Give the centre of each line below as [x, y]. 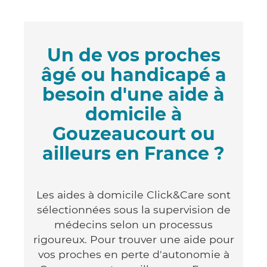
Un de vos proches [133, 55]
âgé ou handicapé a [133, 74]
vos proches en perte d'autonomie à [133, 254]
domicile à [133, 114]
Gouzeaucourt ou [133, 133]
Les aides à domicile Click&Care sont [133, 194]
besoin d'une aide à [133, 94]
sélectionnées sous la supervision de [133, 209]
